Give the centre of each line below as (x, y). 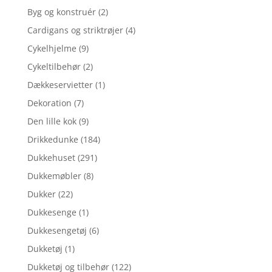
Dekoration (49, 103)
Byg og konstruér (61, 12)
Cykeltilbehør (54, 66)
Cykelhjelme (52, 48)
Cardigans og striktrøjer (75, 30)
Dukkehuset (51, 157)
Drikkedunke (53, 139)
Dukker (41, 194)
